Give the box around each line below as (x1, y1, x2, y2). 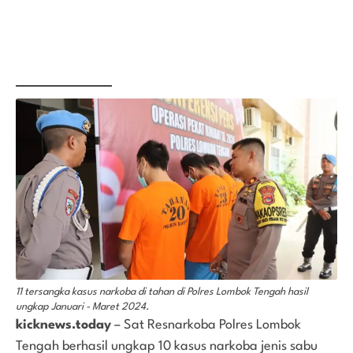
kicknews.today (16, 318, 111, 332)
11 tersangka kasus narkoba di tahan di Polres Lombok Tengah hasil (16, 286, 308, 297)
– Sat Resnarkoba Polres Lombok (111, 318, 301, 332)
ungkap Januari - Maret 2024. (16, 301, 149, 312)
